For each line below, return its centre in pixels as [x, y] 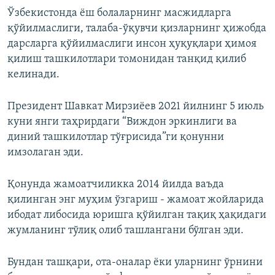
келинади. [33, 75]
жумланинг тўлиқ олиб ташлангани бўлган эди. [126, 231]
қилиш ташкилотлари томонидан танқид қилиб [127, 60]
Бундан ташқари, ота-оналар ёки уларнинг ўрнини [135, 263]
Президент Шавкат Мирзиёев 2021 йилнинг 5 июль [136, 107]
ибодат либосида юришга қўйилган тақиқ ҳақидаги [137, 215]
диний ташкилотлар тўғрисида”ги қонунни [116, 137]
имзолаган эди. [45, 153]
